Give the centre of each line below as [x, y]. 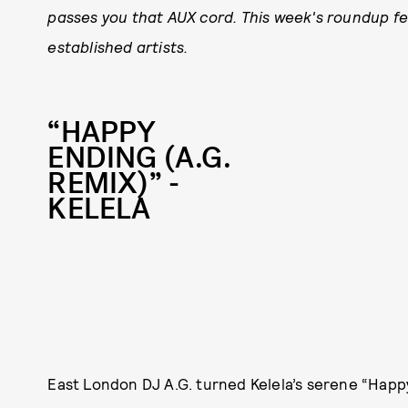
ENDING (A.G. [139, 158]
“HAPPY [102, 133]
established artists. [118, 46]
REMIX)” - [114, 184]
